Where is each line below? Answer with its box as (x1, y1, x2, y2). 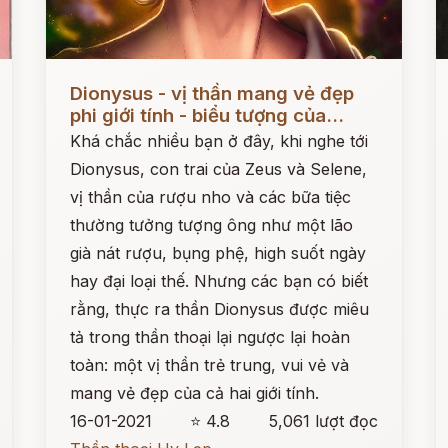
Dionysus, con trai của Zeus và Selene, (70, 159, 368, 179)
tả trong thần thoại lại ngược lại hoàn (70, 327, 351, 347)
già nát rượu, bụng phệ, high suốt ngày (70, 243, 367, 263)
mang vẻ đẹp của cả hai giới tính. (70, 383, 320, 403)
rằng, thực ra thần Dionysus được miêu (70, 299, 370, 319)
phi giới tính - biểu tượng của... (70, 104, 345, 127)
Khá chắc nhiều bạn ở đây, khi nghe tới (70, 131, 369, 151)
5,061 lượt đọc (268, 411, 378, 431)
